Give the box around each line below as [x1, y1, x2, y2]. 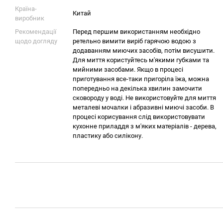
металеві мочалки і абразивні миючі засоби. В [73, 104, 214, 111]
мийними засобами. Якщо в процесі [73, 66, 183, 73]
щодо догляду [15, 37, 57, 45]
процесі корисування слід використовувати [73, 113, 205, 120]
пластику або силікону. [73, 132, 143, 139]
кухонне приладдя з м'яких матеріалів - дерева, [73, 122, 217, 130]
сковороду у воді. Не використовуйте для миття [73, 94, 216, 102]
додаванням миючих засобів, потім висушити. [73, 47, 215, 54]
